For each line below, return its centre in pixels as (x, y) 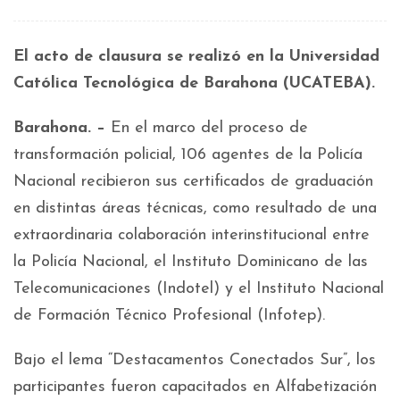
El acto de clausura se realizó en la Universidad (196, 57)
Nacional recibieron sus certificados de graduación (193, 182)
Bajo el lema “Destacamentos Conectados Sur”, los (195, 360)
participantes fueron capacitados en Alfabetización (195, 387)
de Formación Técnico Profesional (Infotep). (169, 316)
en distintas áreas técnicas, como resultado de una (195, 208)
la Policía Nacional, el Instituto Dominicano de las (191, 262)
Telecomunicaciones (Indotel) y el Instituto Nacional (199, 289)
